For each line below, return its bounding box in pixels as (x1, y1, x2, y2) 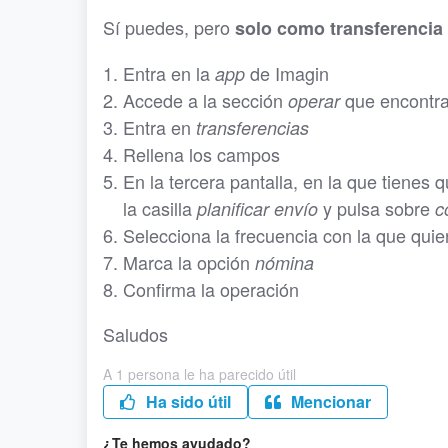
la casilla (123, 195, 197, 221)
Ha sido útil (142, 390, 231, 413)
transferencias (196, 115, 309, 140)
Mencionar (287, 390, 371, 413)
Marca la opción (123, 249, 255, 275)
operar (288, 88, 340, 113)
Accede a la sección (123, 87, 288, 113)
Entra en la (123, 60, 215, 86)
